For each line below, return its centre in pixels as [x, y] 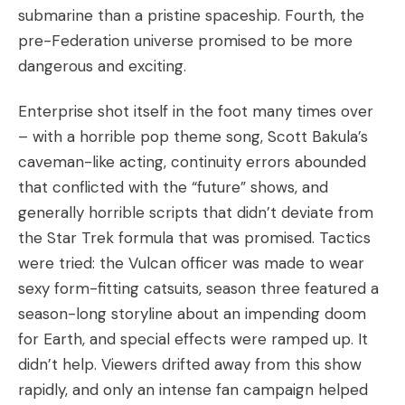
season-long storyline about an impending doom [192, 314]
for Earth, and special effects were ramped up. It [193, 339]
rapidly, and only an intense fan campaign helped [193, 390]
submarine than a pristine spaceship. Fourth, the [191, 15]
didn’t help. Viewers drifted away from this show [190, 364]
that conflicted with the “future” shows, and [173, 187]
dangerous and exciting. [102, 66]
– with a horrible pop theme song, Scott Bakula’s [193, 137]
